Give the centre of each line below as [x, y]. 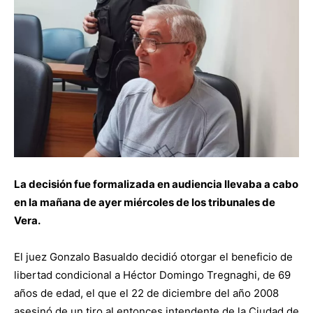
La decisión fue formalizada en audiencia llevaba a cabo [156, 184]
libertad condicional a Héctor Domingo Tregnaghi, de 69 [152, 275]
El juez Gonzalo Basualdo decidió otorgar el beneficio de [153, 256]
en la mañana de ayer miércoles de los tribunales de [145, 202]
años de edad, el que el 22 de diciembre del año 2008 [146, 293]
